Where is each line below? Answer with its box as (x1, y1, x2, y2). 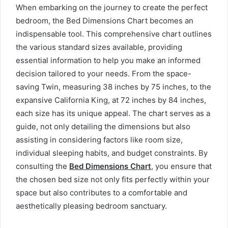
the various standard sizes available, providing (16, 42, 182, 52)
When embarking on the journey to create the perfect (16, 3, 208, 13)
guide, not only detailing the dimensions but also (16, 122, 190, 132)
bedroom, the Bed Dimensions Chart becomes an (16, 16, 193, 26)
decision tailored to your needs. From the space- (16, 69, 191, 79)
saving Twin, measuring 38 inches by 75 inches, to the (16, 82, 211, 92)
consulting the (16, 161, 69, 172)
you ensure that (153, 161, 212, 172)
